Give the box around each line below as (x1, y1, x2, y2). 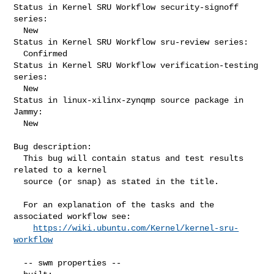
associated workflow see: (13, 211, 131, 221)
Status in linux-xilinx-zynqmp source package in (13, 95, 244, 105)
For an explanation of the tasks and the (13, 199, 24, 210)
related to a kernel (13, 165, 107, 175)
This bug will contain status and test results (13, 153, 24, 163)
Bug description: (13, 141, 92, 152)
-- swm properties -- (13, 257, 24, 268)
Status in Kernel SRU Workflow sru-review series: (13, 37, 249, 47)
